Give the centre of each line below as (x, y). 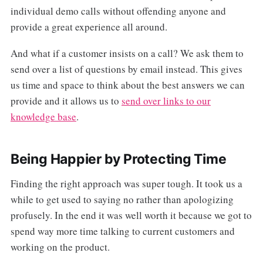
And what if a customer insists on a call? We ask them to (127, 53)
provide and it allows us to (66, 101)
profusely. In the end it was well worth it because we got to (131, 215)
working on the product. (60, 247)
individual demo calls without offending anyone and (118, 11)
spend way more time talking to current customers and (122, 231)
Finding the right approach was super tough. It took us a (126, 184)
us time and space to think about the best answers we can (127, 85)
